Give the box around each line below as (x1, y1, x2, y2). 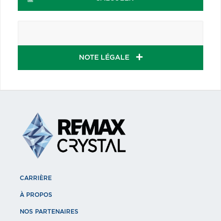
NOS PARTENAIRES (20, 208, 78, 215)
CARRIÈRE (20, 175, 52, 181)
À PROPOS (20, 191, 52, 198)
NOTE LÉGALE (78, 54, 131, 61)
